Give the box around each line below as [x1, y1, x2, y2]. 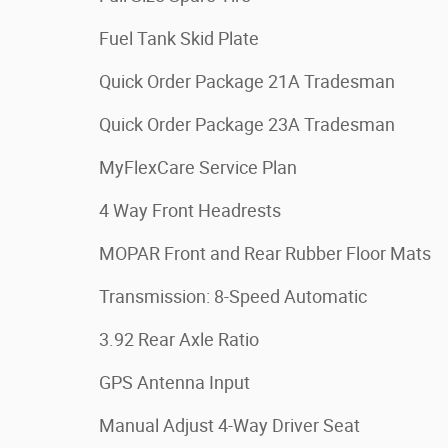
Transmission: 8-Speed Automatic [99, 286, 367, 307]
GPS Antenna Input [99, 372, 250, 393]
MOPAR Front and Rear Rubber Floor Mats [99, 243, 431, 264]
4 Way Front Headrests [99, 200, 281, 221]
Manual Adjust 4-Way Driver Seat [99, 415, 360, 436]
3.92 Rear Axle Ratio [99, 329, 259, 350]
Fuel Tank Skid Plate [99, 28, 259, 49]
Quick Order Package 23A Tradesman [99, 114, 395, 135]
